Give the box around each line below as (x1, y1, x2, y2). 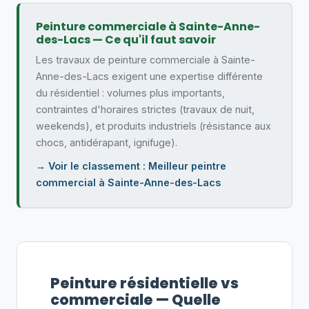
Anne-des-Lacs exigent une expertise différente (36, 70, 263, 82)
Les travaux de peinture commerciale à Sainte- (36, 54, 255, 66)
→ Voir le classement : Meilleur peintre (36, 160, 226, 172)
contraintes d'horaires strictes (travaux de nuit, (36, 103, 255, 115)
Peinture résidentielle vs (50, 273, 239, 293)
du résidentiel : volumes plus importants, (36, 87, 225, 99)
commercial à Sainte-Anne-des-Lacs (36, 177, 221, 188)
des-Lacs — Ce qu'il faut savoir (36, 32, 216, 48)
